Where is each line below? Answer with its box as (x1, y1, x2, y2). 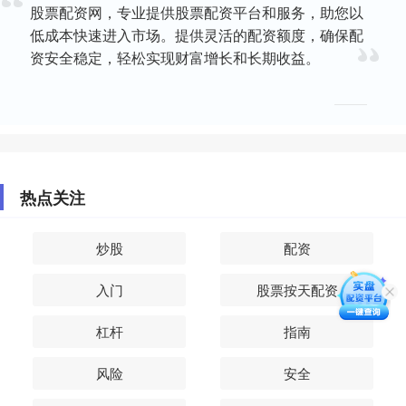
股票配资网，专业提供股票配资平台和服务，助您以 (30, 2, 364, 24)
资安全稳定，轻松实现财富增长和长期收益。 (30, 47, 321, 69)
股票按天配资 (256, 280, 338, 300)
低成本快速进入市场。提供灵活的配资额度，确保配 (30, 24, 364, 46)
